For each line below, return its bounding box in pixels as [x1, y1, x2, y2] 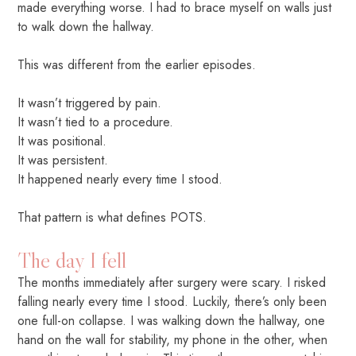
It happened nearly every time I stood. [17, 169, 223, 188]
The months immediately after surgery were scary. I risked [17, 273, 327, 292]
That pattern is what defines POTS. [17, 207, 207, 226]
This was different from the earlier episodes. [17, 55, 257, 74]
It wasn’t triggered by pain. [17, 93, 162, 112]
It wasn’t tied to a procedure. [17, 112, 174, 131]
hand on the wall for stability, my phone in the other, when [17, 330, 328, 349]
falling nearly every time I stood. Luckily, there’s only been [17, 292, 327, 311]
